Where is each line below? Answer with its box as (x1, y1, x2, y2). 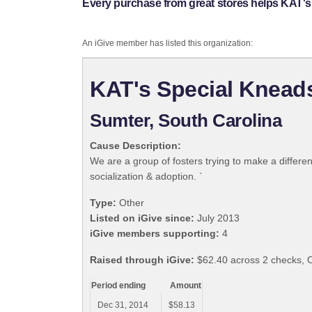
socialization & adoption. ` (90, 171, 203, 182)
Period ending (91, 281, 146, 291)
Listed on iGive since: (90, 212, 194, 224)
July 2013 (194, 212, 240, 224)
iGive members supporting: (90, 228, 219, 240)
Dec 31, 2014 (97, 300, 148, 311)
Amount (170, 281, 201, 291)
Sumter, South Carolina (90, 110, 282, 132)
